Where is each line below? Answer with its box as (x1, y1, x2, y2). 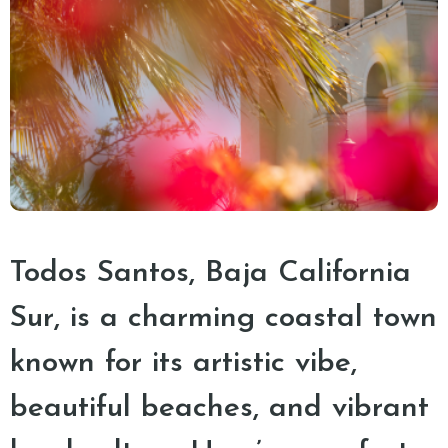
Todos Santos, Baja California (10, 258, 411, 289)
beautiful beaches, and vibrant (10, 393, 429, 424)
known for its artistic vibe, (10, 348, 357, 379)
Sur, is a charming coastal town (10, 303, 437, 334)
